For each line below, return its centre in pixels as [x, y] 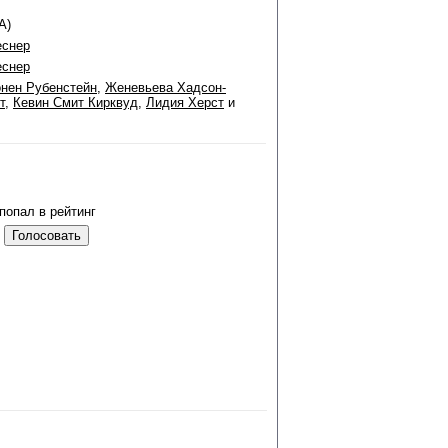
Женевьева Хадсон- [165, 87]
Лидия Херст [185, 102]
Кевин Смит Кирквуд [75, 102]
